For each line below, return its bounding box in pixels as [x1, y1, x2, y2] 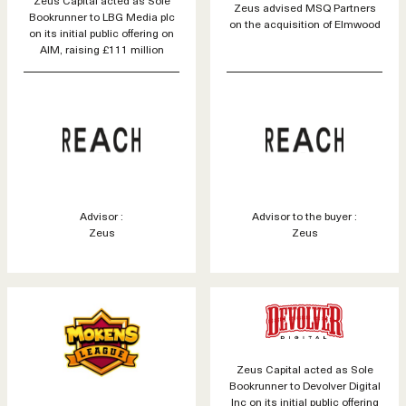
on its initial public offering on [29, 24, 174, 41]
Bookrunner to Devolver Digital [228, 376, 381, 393]
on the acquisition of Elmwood [228, 15, 381, 33]
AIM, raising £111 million [39, 40, 164, 57]
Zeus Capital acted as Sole [236, 360, 373, 377]
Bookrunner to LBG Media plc [28, 7, 175, 24]
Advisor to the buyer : [252, 207, 357, 224]
